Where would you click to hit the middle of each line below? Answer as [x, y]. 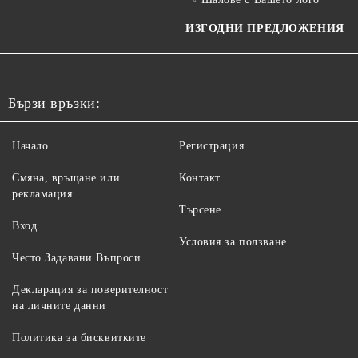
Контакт [200, 177]
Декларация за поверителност [90, 289]
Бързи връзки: [54, 103]
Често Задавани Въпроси [77, 257]
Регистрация [212, 145]
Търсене [200, 209]
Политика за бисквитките [79, 337]
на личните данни [59, 305]
